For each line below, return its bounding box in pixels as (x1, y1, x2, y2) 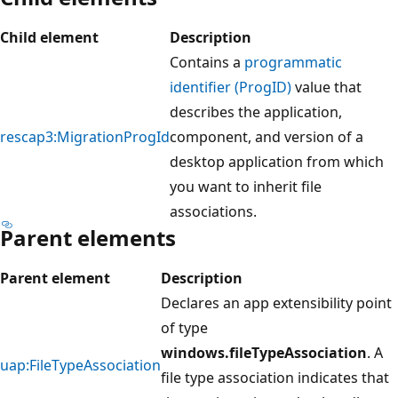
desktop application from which (170, 151, 384, 171)
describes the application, (170, 101, 342, 122)
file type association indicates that (161, 367, 389, 387)
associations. (170, 201, 257, 221)
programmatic (244, 52, 342, 72)
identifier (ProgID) (170, 76, 291, 97)
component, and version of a (170, 126, 363, 147)
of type (161, 317, 208, 338)
